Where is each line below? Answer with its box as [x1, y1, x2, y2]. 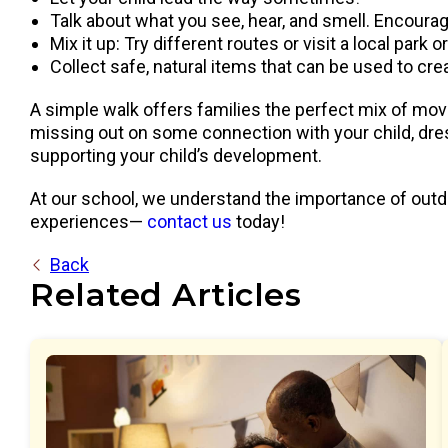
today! [232, 211, 289, 232]
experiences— [30, 211, 147, 232]
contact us [147, 211, 232, 232]
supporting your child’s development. [30, 145, 322, 166]
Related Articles [30, 275, 301, 314]
